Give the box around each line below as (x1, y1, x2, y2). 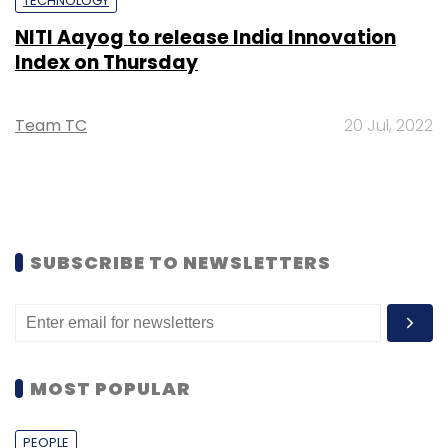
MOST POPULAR (30, 375, 191, 401)
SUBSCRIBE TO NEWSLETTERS (30, 249, 331, 275)
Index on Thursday (15, 48, 198, 76)
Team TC (15, 113, 87, 137)
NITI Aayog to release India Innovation (15, 23, 396, 51)
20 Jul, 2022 (344, 113, 433, 137)
